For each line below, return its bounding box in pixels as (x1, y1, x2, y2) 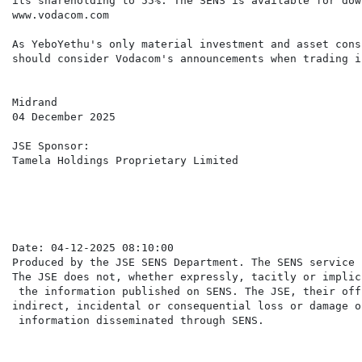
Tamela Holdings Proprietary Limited (12, 154, 238, 167)
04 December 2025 (12, 111, 116, 124)
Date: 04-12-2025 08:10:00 (12, 242, 174, 255)
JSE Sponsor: (12, 140, 90, 153)
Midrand (12, 96, 57, 109)
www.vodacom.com (12, 9, 109, 22)
